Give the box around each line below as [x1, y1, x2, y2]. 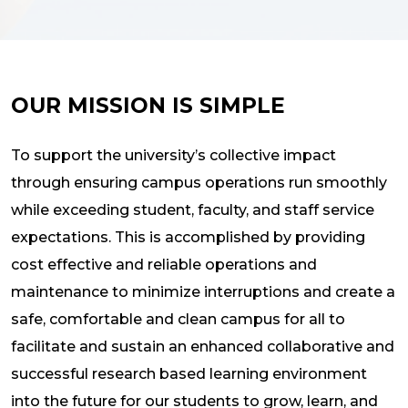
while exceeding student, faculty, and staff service [11, 200, 374, 219]
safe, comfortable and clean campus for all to [11, 310, 345, 328]
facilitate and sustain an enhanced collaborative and [11, 337, 394, 355]
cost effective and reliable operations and [11, 255, 317, 273]
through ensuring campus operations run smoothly [11, 173, 387, 191]
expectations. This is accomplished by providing [11, 228, 365, 246]
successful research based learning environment [11, 364, 367, 382]
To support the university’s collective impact [11, 146, 336, 164]
